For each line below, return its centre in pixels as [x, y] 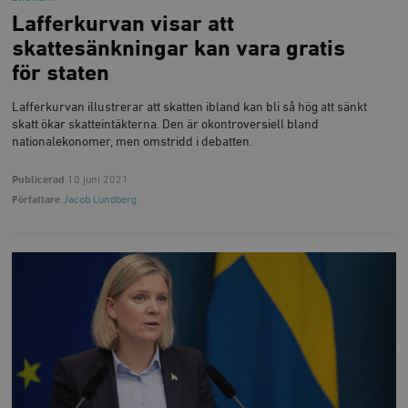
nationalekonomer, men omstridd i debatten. [133, 142]
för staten [61, 74]
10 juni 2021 [97, 180]
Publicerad [39, 180]
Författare [36, 200]
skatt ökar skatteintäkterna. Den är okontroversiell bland [166, 124]
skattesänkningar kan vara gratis [179, 50]
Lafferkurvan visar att [123, 25]
